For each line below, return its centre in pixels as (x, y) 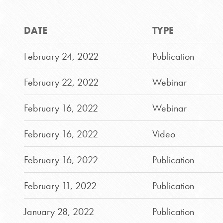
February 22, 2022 (61, 82)
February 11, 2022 (60, 186)
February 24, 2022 (61, 56)
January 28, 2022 (59, 212)
